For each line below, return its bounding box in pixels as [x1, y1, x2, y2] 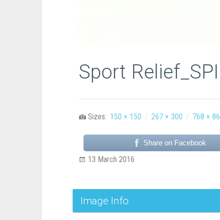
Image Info [80, 195, 129, 207]
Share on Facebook [143, 138, 207, 147]
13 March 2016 [87, 155, 135, 165]
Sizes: [87, 112, 109, 122]
